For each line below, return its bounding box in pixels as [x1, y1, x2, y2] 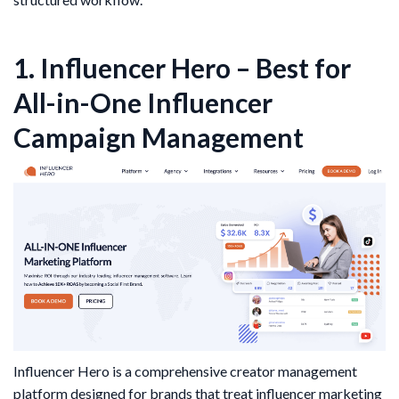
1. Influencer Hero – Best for [13, 52, 351, 85]
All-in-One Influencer [13, 86, 273, 119]
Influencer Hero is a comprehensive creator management [13, 362, 357, 379]
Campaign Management [13, 121, 304, 154]
